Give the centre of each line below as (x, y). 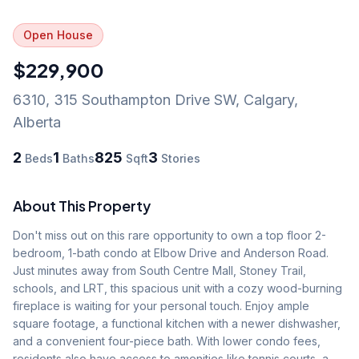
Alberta (37, 122)
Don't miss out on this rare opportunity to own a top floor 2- (169, 235)
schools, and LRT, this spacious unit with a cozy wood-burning (177, 288)
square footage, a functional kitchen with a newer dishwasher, (177, 323)
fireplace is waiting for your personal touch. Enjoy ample (161, 305)
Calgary (269, 99)
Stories (179, 158)
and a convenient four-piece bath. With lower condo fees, (167, 341)
